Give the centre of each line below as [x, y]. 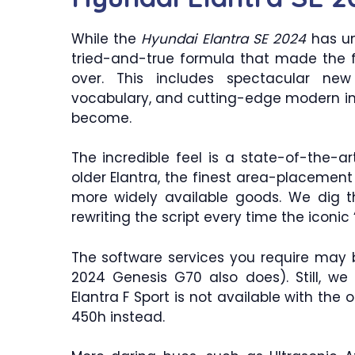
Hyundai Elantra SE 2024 [224, 38]
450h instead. [118, 317]
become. [101, 118]
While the [106, 38]
